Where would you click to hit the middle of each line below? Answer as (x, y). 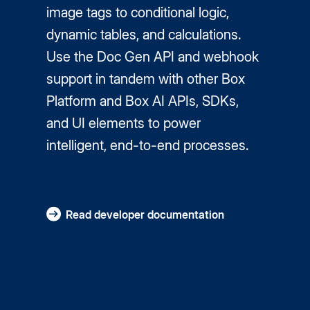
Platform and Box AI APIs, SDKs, (143, 101)
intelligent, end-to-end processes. (148, 145)
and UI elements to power (124, 123)
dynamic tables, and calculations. (144, 35)
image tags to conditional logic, (138, 12)
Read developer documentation (145, 215)
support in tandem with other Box (146, 79)
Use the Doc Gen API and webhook (153, 57)
